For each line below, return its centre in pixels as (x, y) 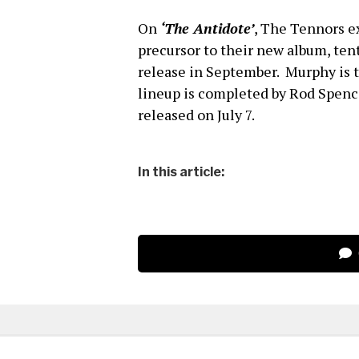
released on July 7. (196, 115)
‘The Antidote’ (207, 28)
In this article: (181, 172)
